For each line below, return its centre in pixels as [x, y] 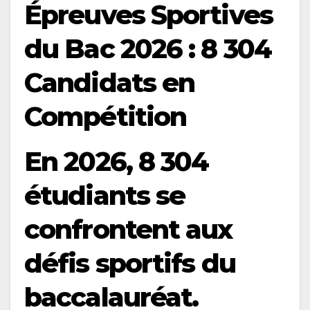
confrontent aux [128, 229]
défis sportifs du [130, 263]
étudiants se [105, 195]
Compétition [106, 117]
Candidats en [110, 83]
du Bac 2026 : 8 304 [148, 49]
